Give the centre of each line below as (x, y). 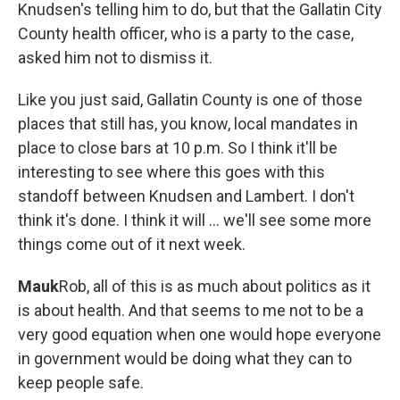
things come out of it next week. (132, 244)
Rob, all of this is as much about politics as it (215, 286)
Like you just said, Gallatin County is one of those (190, 100)
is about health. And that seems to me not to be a (191, 310)
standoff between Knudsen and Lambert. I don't (186, 196)
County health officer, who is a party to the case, (186, 33)
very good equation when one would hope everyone (200, 334)
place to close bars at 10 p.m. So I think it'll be (178, 148)
